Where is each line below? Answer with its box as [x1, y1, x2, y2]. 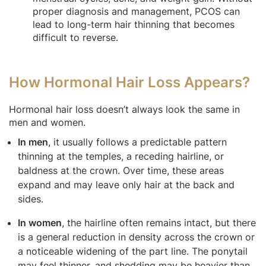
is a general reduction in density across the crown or [18, 230, 255, 243]
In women [18, 216, 62, 229]
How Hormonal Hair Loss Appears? [9, 73, 250, 91]
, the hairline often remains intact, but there [62, 216, 256, 229]
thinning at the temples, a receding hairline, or [18, 150, 224, 162]
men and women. [9, 116, 85, 128]
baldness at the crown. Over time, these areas [18, 164, 224, 176]
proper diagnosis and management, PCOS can [33, 5, 240, 17]
